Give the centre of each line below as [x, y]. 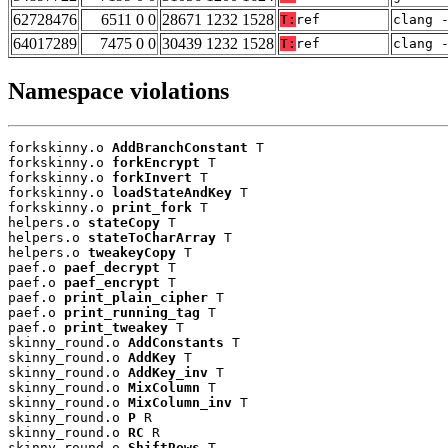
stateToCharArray [152, 238]
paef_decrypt [112, 268]
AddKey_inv [168, 373]
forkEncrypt [156, 163]
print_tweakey [116, 328]
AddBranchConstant [180, 148]
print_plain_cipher [136, 298]
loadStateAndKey [172, 193]
